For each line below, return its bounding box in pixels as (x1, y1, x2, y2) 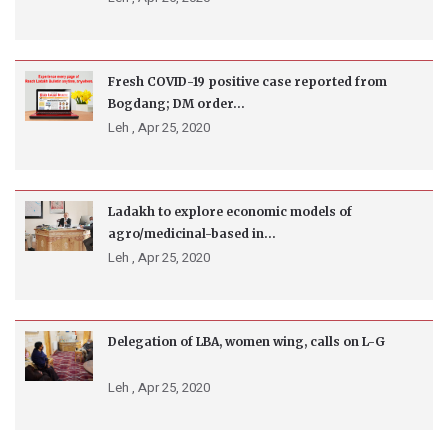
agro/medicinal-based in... (108, 226, 276, 242)
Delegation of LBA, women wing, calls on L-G (108, 334, 385, 350)
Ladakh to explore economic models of (108, 204, 352, 220)
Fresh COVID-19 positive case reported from (108, 74, 387, 90)
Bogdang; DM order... (108, 96, 245, 112)
